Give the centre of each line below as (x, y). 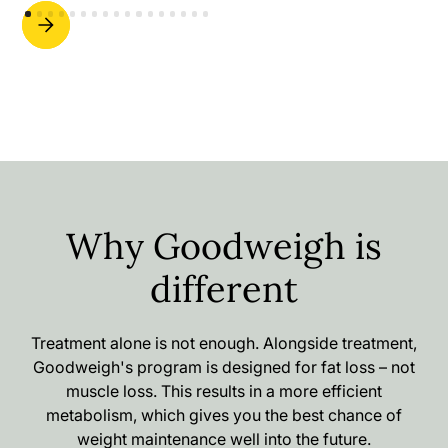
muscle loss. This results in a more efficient (224, 391)
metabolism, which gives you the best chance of (224, 415)
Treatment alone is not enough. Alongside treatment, (224, 343)
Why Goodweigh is (224, 246)
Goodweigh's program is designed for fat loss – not (224, 367)
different (224, 289)
